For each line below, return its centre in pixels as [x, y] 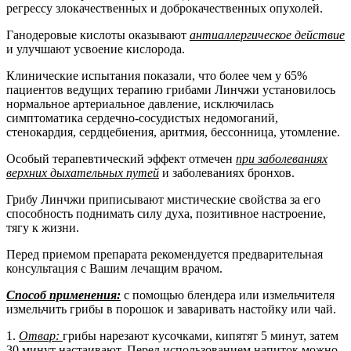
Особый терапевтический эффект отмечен [121, 158]
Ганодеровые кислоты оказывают [98, 34]
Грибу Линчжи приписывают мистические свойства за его [163, 199]
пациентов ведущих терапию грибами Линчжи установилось [171, 89]
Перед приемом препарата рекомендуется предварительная [165, 254]
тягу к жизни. [43, 227]
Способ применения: [63, 295]
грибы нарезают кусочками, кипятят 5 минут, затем [201, 335]
